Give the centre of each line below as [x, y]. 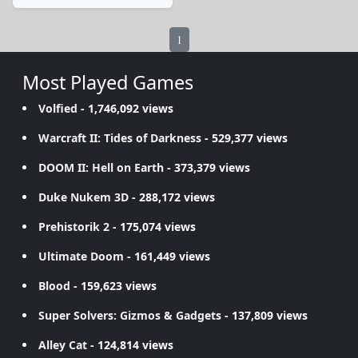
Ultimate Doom [81, 256]
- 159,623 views [113, 286]
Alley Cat [63, 345]
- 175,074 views [153, 227]
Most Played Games [108, 82]
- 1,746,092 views [125, 108]
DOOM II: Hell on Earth [101, 167]
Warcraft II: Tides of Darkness [120, 138]
